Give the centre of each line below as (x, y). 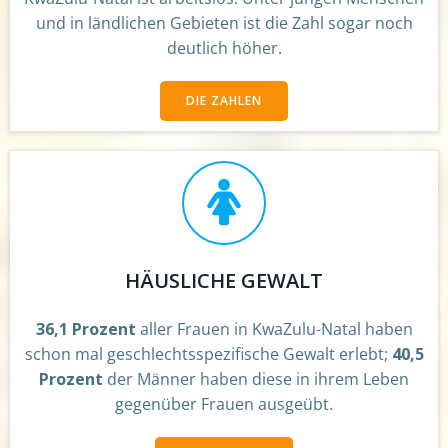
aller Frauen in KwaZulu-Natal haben (274, 328)
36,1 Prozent (85, 328)
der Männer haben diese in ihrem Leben (256, 378)
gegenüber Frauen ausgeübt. (224, 403)
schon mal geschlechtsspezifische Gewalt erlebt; (208, 353)
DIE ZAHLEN (224, 100)
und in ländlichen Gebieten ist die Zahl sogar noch (224, 22)
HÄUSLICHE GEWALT (224, 280)
